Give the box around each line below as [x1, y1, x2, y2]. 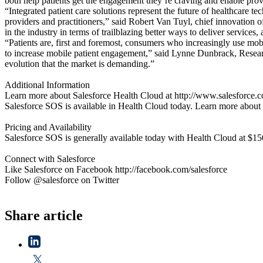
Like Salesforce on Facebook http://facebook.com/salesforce [5, 164, 227, 174]
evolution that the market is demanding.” [5, 58, 154, 69]
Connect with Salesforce [5, 153, 95, 164]
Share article [5, 207, 83, 223]
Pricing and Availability [5, 122, 92, 132]
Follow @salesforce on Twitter [5, 174, 119, 185]
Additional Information [5, 79, 90, 90]
